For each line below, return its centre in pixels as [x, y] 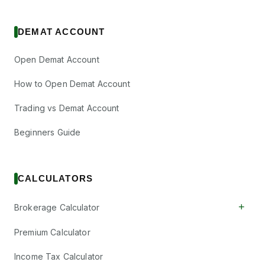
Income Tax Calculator [59, 256]
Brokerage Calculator [57, 207]
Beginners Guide [48, 132]
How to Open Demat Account [72, 84]
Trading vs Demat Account [67, 108]
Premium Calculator [52, 232]
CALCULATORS [56, 178]
